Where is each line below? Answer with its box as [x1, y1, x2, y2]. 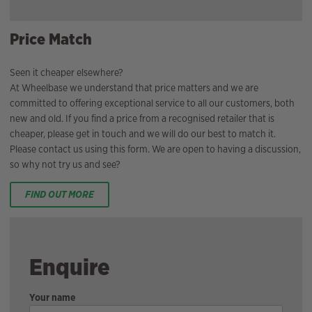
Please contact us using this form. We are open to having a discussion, [10, 142, 301, 155]
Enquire [29, 251, 110, 282]
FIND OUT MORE [24, 188, 94, 201]
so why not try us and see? [10, 157, 120, 171]
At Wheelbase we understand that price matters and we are [10, 81, 258, 94]
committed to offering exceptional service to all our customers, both [10, 96, 295, 109]
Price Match [10, 29, 92, 50]
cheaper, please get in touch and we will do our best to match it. [10, 127, 276, 140]
